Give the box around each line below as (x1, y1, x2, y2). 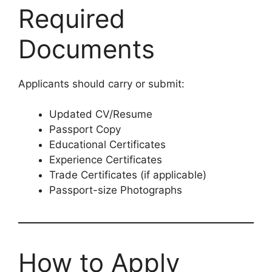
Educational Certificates (49, 138, 166, 151)
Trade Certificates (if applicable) (49, 169, 206, 181)
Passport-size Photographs (49, 184, 182, 196)
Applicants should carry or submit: (18, 77, 185, 90)
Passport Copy (49, 123, 121, 135)
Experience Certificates (49, 154, 162, 166)
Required (18, 2, 125, 34)
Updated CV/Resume (49, 108, 152, 120)
